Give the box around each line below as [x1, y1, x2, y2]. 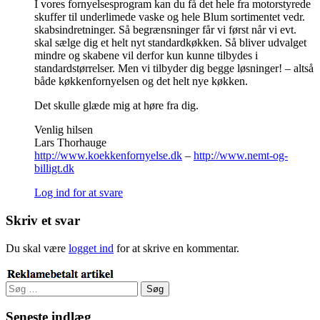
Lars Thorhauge [34, 136, 106, 149]
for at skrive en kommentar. [114, 241, 239, 254]
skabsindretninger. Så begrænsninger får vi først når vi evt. [34, 24, 296, 36]
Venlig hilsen [34, 124, 93, 136]
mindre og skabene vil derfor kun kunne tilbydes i [34, 49, 258, 62]
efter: [5, 293, 28, 306]
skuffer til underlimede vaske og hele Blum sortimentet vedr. [34, 11, 305, 24]
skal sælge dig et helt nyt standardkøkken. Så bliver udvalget [34, 36, 306, 49]
